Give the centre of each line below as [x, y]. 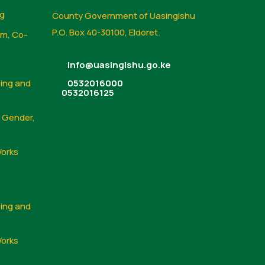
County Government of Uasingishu [124, 15]
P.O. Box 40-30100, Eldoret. [106, 32]
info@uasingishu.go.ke [119, 64]
